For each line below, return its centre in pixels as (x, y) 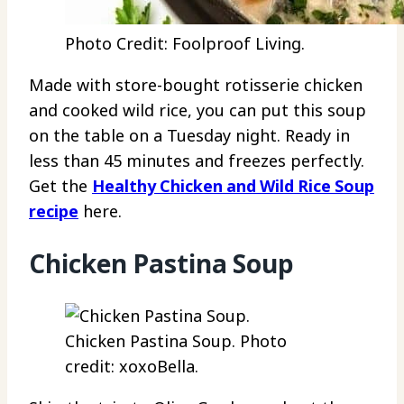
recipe (54, 211)
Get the (60, 185)
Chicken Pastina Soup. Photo (176, 341)
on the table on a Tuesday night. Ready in (189, 135)
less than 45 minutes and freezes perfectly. (199, 160)
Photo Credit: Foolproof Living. (185, 43)
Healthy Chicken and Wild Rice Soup (233, 185)
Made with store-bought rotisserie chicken (196, 84)
